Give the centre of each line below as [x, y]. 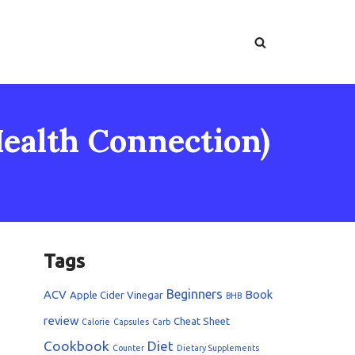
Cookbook [76, 346]
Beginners [195, 294]
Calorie [96, 322]
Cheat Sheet [202, 321]
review [61, 321]
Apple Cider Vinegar [116, 295]
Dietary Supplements [218, 348]
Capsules [131, 322]
